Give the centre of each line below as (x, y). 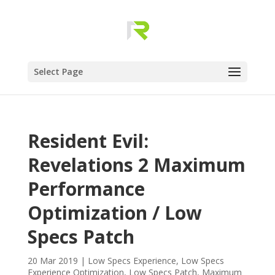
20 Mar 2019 (52, 261)
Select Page (58, 72)
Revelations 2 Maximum (136, 165)
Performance (86, 189)
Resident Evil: (88, 141)
